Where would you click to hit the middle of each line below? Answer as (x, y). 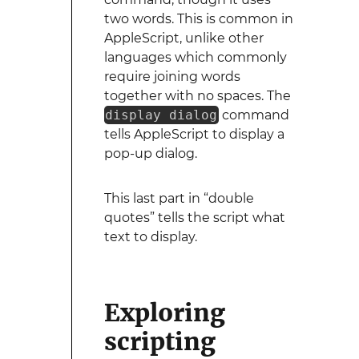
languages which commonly (195, 57)
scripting (159, 341)
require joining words (172, 77)
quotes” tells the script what (194, 218)
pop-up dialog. (150, 153)
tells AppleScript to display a (194, 134)
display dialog (161, 115)
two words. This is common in (198, 19)
